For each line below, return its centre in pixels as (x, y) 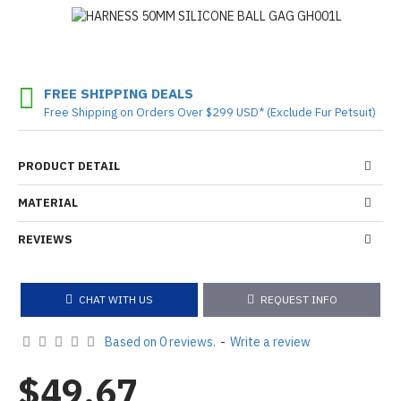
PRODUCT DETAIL (69, 166)
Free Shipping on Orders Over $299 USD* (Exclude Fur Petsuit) (210, 112)
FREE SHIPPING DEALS (119, 93)
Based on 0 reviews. (160, 341)
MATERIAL (48, 202)
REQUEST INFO (299, 299)
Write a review (270, 341)
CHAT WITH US (116, 299)
